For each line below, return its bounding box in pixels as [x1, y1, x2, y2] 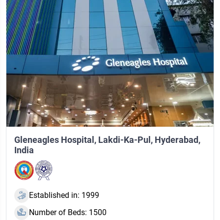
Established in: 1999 [29, 190, 99, 200]
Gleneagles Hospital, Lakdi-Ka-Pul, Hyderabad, [14, 135, 200, 145]
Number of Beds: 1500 [29, 207, 107, 217]
